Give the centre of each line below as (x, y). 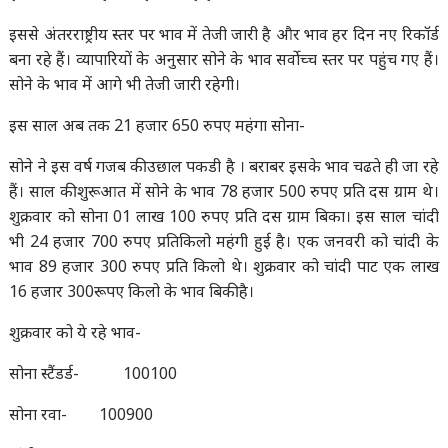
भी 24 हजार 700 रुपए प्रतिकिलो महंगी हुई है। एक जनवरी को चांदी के (224, 241)
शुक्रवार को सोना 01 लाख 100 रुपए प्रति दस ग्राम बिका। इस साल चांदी (224, 216)
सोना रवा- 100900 (81, 414)
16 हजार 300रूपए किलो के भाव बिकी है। (132, 291)
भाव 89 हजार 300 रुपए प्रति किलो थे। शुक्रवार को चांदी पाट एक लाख (224, 266)
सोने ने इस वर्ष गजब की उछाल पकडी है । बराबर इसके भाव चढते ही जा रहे (224, 166)
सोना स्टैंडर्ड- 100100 (93, 373)
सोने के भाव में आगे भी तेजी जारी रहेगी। (125, 84)
